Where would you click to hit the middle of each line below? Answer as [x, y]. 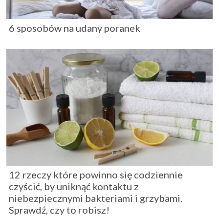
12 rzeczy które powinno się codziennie [96, 174]
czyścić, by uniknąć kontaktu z [74, 186]
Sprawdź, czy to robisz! [59, 209]
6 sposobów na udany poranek [75, 28]
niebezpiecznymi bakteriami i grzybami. [96, 198]
